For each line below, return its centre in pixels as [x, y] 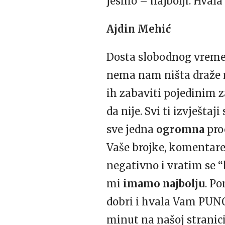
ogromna [180, 129]
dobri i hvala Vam [152, 202]
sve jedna [131, 129]
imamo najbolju [164, 184]
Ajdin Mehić [139, 29]
